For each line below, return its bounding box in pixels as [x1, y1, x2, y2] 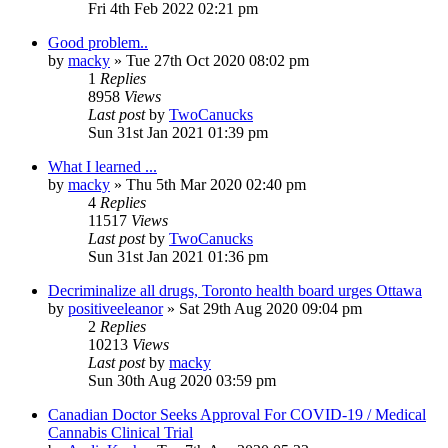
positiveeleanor [68, 299, 163, 317]
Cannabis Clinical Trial [48, 423, 193, 441]
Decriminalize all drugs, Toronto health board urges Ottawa [48, 281, 422, 299]
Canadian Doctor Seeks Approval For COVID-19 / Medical [48, 405, 426, 423]
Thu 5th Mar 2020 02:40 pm [126, 175, 306, 193]
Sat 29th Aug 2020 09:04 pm [179, 299, 362, 317]
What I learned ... [48, 157, 157, 175]
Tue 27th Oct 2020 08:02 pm [126, 51, 309, 69]
